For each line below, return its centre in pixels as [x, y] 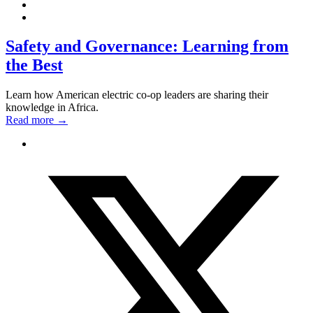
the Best [34, 65]
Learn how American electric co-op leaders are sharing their [137, 95]
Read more [31, 120]
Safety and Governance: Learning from [147, 46]
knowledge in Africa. [52, 108]
